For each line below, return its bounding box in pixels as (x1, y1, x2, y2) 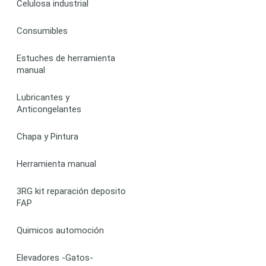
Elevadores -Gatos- (17, 252, 93, 263)
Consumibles (17, 25, 68, 36)
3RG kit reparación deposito (17, 185, 126, 197)
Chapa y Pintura (17, 131, 78, 142)
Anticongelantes (17, 103, 81, 115)
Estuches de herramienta (17, 52, 115, 64)
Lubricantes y (17, 91, 69, 103)
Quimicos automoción (17, 224, 104, 236)
